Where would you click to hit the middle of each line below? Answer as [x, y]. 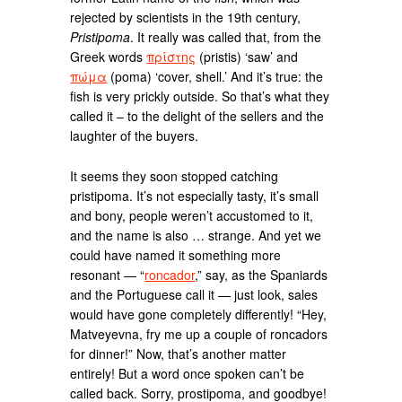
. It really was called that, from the [226, 37]
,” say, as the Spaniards [262, 275]
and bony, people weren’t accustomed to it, [192, 215]
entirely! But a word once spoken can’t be [188, 373]
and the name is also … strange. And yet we [196, 235]
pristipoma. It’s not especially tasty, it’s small [195, 196]
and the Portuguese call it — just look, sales [194, 294]
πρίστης [171, 57]
